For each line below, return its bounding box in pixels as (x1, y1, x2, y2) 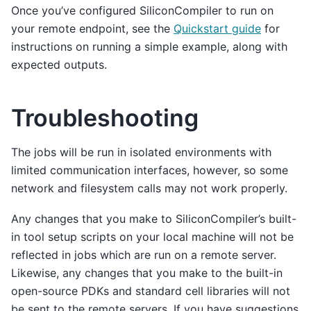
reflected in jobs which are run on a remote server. (11, 248, 276, 262)
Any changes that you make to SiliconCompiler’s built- (11, 212, 296, 226)
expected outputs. (11, 57, 107, 72)
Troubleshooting (11, 103, 199, 132)
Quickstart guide (174, 21, 261, 35)
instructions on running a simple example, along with (11, 39, 287, 53)
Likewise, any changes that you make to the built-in (11, 266, 283, 280)
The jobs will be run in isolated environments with (11, 144, 271, 159)
